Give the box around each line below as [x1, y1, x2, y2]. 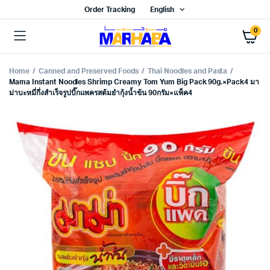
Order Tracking [84, 6, 136, 13]
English [150, 6, 175, 13]
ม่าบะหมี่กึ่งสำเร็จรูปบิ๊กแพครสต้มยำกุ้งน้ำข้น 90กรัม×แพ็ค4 [9, 89, 192, 96]
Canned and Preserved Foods [38, 67, 139, 75]
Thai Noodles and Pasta [148, 67, 228, 75]
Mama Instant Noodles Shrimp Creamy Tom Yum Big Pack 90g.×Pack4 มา [9, 78, 260, 86]
